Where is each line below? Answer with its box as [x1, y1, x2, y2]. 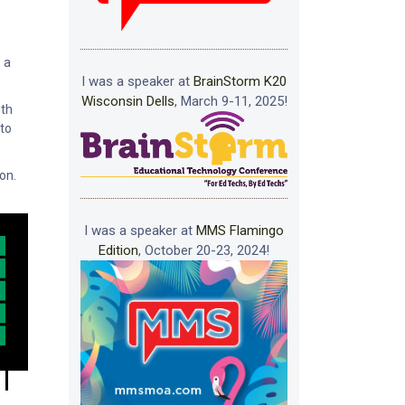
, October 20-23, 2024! [138, 242, 269, 259]
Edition [99, 242, 138, 259]
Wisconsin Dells [80, 93, 174, 110]
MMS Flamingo [196, 222, 284, 240]
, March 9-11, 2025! [174, 93, 287, 110]
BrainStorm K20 [193, 73, 287, 90]
